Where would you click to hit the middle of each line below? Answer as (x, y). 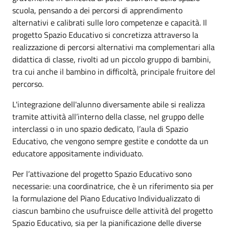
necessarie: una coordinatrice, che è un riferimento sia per (113, 186)
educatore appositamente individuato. (78, 153)
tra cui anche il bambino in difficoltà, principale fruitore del (114, 71)
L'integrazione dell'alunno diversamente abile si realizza (109, 104)
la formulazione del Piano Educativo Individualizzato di (106, 198)
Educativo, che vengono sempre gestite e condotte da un (110, 141)
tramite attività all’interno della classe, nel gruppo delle (108, 116)
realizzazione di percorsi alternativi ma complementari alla (113, 47)
